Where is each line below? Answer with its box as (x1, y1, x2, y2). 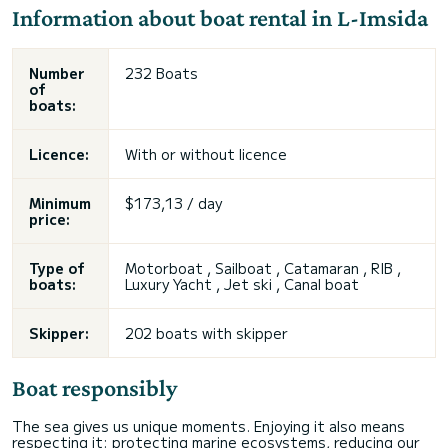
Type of (29, 258, 85, 278)
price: (29, 209, 70, 229)
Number (29, 63, 85, 83)
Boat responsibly (12, 374, 177, 401)
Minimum (29, 193, 91, 213)
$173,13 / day (125, 193, 222, 213)
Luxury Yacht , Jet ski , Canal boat (125, 274, 359, 294)
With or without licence (125, 144, 287, 164)
